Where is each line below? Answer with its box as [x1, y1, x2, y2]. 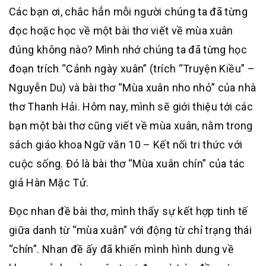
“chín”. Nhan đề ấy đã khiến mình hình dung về [9, 243, 235, 256]
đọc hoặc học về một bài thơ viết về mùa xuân [9, 24, 233, 37]
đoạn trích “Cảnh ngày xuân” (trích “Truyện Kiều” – [9, 62, 255, 75]
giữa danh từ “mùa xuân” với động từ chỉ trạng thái [9, 224, 252, 237]
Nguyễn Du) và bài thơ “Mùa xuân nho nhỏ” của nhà [9, 81, 256, 94]
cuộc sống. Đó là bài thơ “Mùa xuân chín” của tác [9, 157, 245, 170]
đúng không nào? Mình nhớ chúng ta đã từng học [9, 43, 248, 56]
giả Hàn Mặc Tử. [9, 176, 89, 189]
